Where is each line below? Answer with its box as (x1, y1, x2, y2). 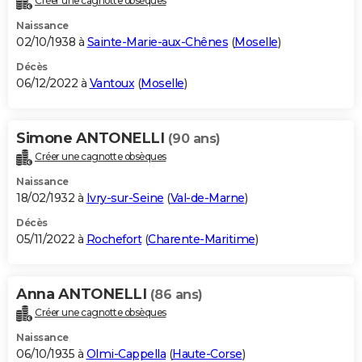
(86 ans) (149, 286, 203, 302)
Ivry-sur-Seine (86, 190, 164, 205)
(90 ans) (167, 131, 221, 147)
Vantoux (89, 76, 134, 91)
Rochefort (86, 231, 141, 246)
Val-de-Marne (170, 190, 245, 205)
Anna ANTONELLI (16, 284, 150, 303)
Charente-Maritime (148, 231, 255, 246)
